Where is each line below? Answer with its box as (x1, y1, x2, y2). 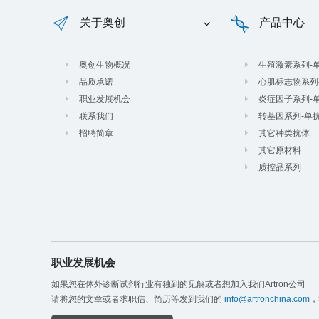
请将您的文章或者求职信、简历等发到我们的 (51, 294, 224, 304)
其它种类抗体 (258, 128, 310, 138)
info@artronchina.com (224, 294, 310, 304)
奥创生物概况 (79, 60, 130, 70)
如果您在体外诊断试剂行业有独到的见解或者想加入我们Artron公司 (51, 279, 305, 289)
